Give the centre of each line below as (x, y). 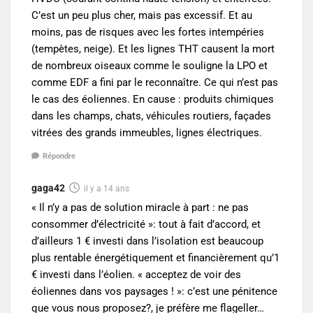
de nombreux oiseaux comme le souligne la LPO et (150, 66)
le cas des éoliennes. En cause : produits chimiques (153, 100)
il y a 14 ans (107, 188)
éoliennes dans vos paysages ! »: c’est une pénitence (154, 291)
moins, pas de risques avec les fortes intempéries (148, 32)
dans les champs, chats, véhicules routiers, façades (151, 116)
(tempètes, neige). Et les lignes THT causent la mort (153, 49)
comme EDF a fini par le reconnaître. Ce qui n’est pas (155, 83)
